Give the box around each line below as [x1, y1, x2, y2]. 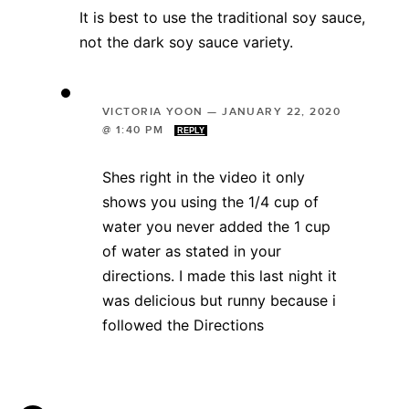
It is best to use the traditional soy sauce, [79, 7, 365, 26]
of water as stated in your [102, 241, 281, 260]
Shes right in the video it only [102, 167, 305, 186]
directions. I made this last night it [102, 266, 337, 285]
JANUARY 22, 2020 [222, 104, 341, 119]
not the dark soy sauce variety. [79, 32, 293, 51]
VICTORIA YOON [102, 104, 204, 119]
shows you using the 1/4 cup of [102, 192, 319, 211]
